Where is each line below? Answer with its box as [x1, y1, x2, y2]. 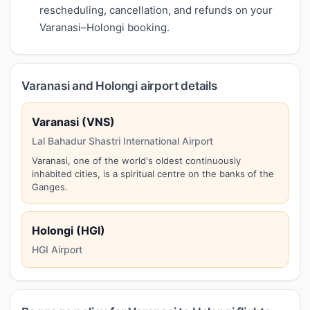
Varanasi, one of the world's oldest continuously [32, 154, 241, 166]
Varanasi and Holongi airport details [21, 78, 217, 93]
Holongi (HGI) [32, 223, 105, 237]
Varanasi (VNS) [32, 114, 115, 129]
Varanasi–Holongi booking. [39, 20, 170, 34]
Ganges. [32, 181, 68, 192]
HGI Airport [32, 243, 82, 255]
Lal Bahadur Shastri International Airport [32, 134, 213, 147]
